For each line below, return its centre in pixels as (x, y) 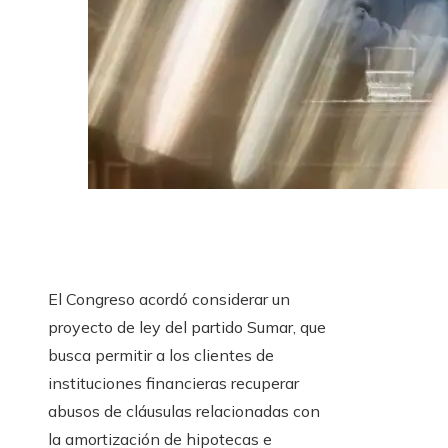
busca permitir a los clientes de (161, 355)
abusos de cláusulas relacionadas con (184, 411)
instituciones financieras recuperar (173, 383)
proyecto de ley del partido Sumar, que (187, 327)
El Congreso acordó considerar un (169, 299)
